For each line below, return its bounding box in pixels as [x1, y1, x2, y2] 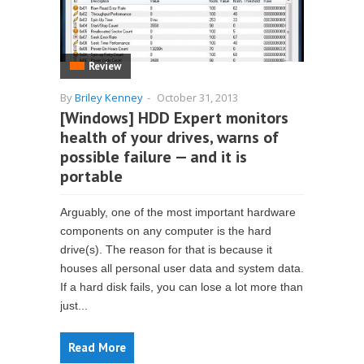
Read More [68, 340, 126, 355]
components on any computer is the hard [60, 224, 271, 237]
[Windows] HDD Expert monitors [60, 107, 288, 128]
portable [60, 166, 123, 187]
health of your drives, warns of [60, 127, 279, 148]
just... [60, 299, 88, 312]
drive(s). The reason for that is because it [60, 243, 272, 256]
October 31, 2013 [157, 90, 238, 105]
